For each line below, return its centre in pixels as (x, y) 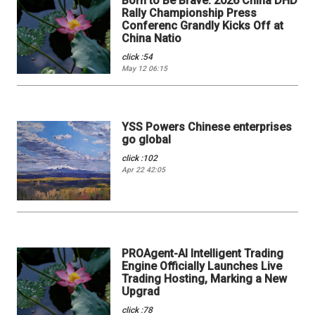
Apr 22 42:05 (144, 170)
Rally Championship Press (189, 13)
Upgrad (141, 291)
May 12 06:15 (145, 69)
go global (147, 140)
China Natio (152, 39)
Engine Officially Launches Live (202, 266)
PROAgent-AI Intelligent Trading (203, 253)
